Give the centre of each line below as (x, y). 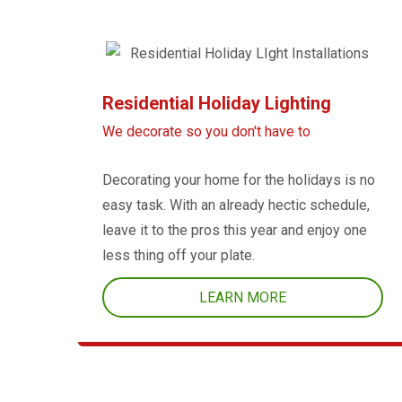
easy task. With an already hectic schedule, (236, 205)
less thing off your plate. (179, 256)
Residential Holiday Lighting (217, 104)
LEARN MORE (242, 298)
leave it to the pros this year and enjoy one (235, 231)
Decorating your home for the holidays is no (239, 180)
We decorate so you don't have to (206, 132)
